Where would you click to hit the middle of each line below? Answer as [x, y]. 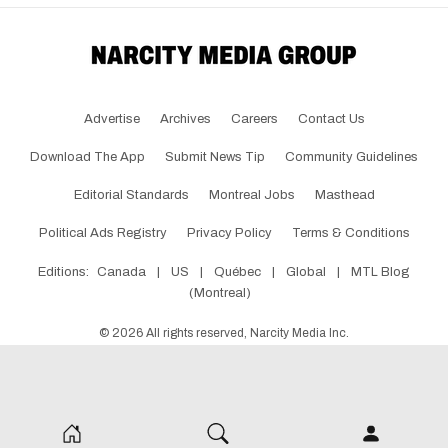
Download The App [87, 157]
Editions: [63, 272]
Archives [185, 119]
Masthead [344, 195]
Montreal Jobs [251, 195]
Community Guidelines [351, 157]
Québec [237, 272]
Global [306, 272]
